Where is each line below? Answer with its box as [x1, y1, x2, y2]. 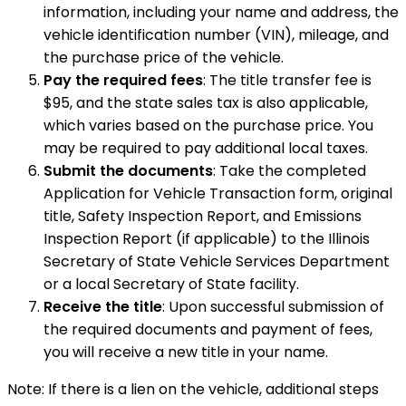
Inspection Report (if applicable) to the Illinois [43, 228, 370, 250]
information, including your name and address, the [43, 2, 399, 24]
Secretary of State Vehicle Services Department [43, 251, 390, 273]
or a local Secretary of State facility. [43, 274, 299, 295]
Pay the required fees [43, 70, 203, 92]
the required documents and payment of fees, [43, 319, 372, 341]
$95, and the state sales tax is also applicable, [43, 92, 368, 114]
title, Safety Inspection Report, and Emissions [43, 206, 362, 227]
